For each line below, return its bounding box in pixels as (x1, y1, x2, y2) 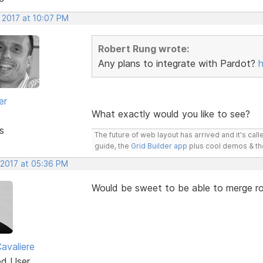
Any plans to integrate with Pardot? (97, 57, 258, 69)
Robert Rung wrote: (97, 42, 189, 55)
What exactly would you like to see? (91, 107, 250, 120)
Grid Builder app (130, 141, 187, 150)
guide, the (94, 141, 131, 150)
